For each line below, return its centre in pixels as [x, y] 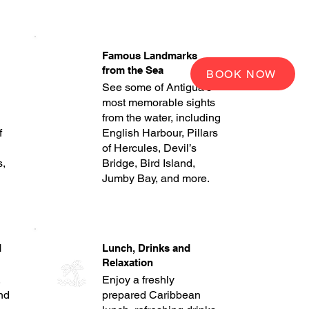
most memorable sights [158, 102]
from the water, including [161, 118]
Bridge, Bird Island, [148, 163]
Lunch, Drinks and [146, 248]
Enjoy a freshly [138, 280]
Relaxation [127, 262]
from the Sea [132, 70]
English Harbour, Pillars [160, 133]
